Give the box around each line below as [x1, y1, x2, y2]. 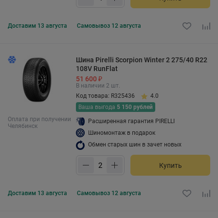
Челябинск [8, 123, 37, 129]
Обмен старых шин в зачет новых [88, 141, 182, 148]
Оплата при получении [8, 116, 71, 123]
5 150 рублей [117, 104, 153, 110]
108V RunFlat [76, 65, 118, 73]
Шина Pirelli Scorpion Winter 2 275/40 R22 [76, 56, 207, 64]
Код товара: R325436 [76, 92, 135, 99]
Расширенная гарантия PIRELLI [88, 118, 175, 125]
